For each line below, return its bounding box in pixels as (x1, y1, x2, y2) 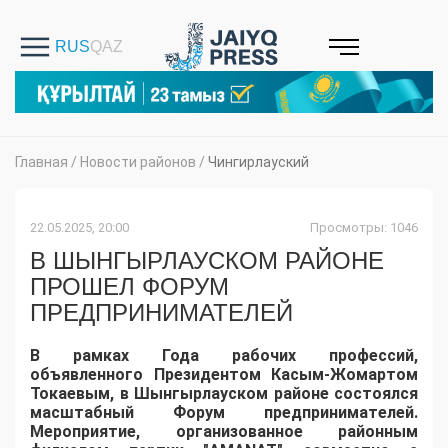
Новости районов (80, 154, 196, 171)
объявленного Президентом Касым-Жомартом (30, 365, 418, 385)
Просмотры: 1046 (310, 220, 418, 236)
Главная (15, 154, 68, 171)
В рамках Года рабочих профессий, (30, 346, 418, 366)
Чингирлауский (208, 154, 309, 171)
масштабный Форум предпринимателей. (30, 403, 418, 423)
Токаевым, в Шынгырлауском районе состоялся (30, 384, 418, 404)
